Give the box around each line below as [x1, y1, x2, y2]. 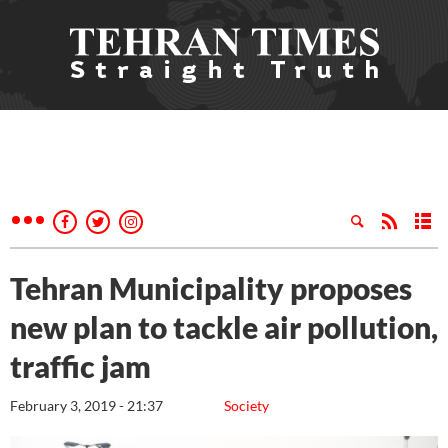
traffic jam [10, 348, 157, 384]
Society [224, 397, 269, 414]
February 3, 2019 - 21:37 [10, 397, 163, 414]
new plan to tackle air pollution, [10, 309, 438, 345]
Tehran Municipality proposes [10, 270, 412, 306]
